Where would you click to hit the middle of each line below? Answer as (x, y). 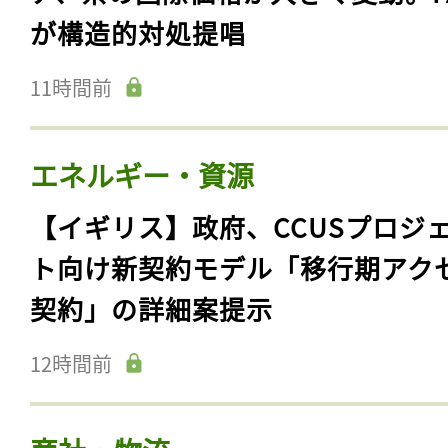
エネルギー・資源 (142, 175)
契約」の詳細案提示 (151, 309)
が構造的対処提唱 (138, 33)
